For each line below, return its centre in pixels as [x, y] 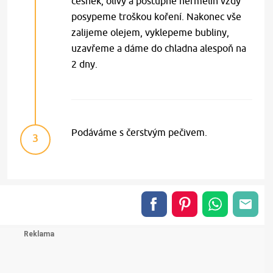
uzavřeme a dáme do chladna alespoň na [159, 48]
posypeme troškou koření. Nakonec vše [157, 16]
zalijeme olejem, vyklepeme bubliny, [151, 32]
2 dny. [85, 64]
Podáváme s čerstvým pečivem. [140, 132]
